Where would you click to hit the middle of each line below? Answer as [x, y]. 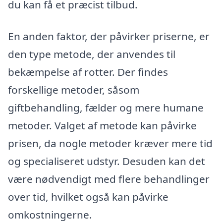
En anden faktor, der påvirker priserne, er [109, 36]
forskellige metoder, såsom [74, 89]
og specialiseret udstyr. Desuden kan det [107, 161]
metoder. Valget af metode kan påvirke [102, 125]
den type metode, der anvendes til [92, 54]
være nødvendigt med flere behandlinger [109, 179]
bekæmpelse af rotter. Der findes [88, 72]
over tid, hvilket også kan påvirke [88, 196]
